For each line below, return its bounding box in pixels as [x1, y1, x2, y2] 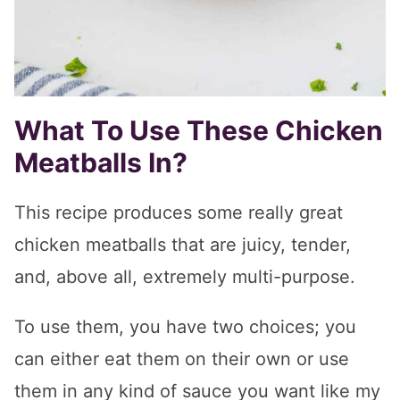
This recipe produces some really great [14, 202, 343, 224]
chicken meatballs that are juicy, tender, [14, 234, 351, 256]
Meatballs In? [14, 146, 187, 179]
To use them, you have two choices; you [14, 316, 356, 338]
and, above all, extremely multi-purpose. [14, 266, 355, 288]
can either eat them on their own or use [14, 348, 349, 371]
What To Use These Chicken [14, 114, 383, 147]
